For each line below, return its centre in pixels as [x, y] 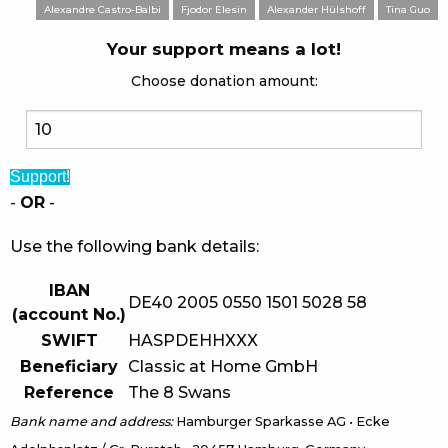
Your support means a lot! [224, 49]
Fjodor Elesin [214, 10]
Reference [69, 393]
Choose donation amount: [224, 81]
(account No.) [69, 315]
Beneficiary [69, 367]
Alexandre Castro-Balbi [102, 10]
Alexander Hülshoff [316, 10]
